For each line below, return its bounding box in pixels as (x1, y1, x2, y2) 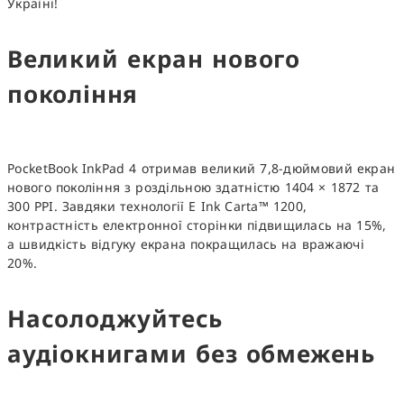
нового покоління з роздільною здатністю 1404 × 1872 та (7, 179, 380, 197)
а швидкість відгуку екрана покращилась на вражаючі (7, 235, 364, 253)
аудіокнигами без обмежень (7, 337, 375, 371)
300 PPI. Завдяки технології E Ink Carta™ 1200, (7, 197, 308, 216)
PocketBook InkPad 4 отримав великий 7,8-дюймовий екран (7, 160, 396, 178)
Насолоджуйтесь (7, 302, 224, 335)
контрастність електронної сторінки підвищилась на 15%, (7, 216, 387, 234)
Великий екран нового (7, 42, 300, 76)
